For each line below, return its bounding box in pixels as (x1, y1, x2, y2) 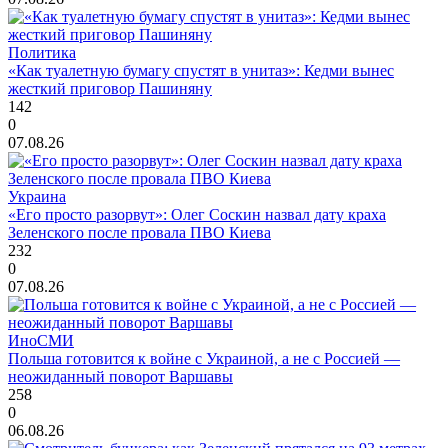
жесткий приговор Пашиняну (8, 80, 212, 98)
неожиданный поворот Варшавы (8, 368, 233, 386)
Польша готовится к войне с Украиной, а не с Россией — (8, 350, 400, 368)
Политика (8, 44, 76, 62)
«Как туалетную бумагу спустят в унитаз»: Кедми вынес (8, 62, 394, 80)
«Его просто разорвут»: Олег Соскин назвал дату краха (8, 206, 386, 224)
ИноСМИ (8, 332, 74, 350)
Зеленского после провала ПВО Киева (8, 224, 271, 242)
